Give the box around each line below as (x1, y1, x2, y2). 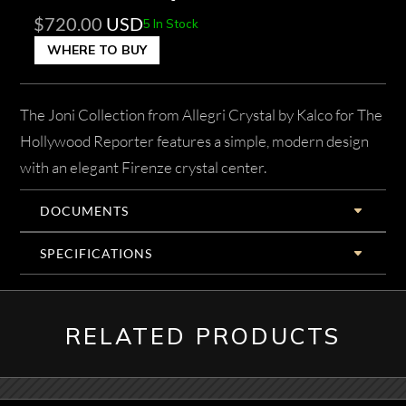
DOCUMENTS (40, 203, 130, 219)
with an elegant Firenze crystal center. (20, 158, 267, 178)
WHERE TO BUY (47, 42, 148, 59)
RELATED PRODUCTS (65, 321, 341, 350)
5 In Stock (143, 16, 199, 32)
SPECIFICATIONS (40, 246, 153, 262)
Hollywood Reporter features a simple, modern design (20, 131, 370, 151)
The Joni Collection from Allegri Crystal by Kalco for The (20, 105, 383, 125)
